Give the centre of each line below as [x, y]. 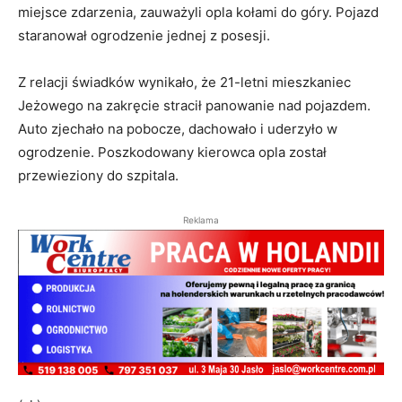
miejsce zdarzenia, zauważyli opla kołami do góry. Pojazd [198, 13]
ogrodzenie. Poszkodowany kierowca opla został [172, 153]
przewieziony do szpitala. [98, 176]
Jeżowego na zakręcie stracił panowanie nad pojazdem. [194, 106]
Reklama [201, 220]
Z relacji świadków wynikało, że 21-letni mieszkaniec [184, 83]
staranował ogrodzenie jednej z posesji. [144, 36]
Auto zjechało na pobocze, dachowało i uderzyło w [178, 129]
